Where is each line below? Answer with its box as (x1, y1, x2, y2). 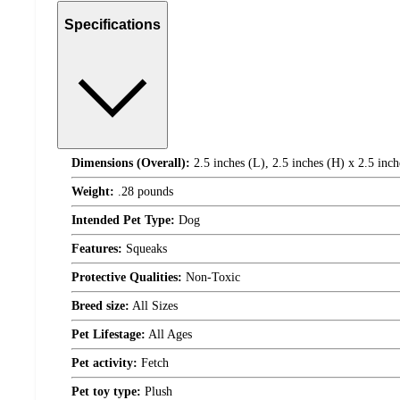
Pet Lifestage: (71, 328, 146, 341)
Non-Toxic (182, 271, 240, 284)
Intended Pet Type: (71, 213, 175, 227)
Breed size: (71, 299, 129, 312)
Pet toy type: (71, 385, 141, 398)
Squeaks (122, 242, 167, 255)
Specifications (64, 17, 161, 33)
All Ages (146, 328, 192, 341)
